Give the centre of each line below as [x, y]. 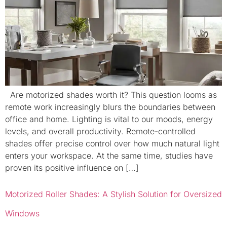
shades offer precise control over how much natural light [112, 144]
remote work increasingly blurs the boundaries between [110, 107]
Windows [22, 214]
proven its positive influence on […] [72, 168]
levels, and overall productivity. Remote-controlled [100, 131]
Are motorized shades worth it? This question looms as [111, 95]
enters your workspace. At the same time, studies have [109, 156]
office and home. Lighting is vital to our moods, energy [109, 119]
